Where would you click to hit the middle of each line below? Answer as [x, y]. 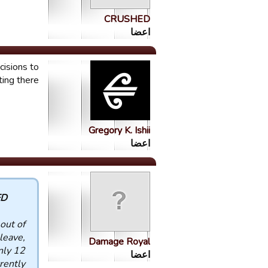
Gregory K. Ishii [119, 130]
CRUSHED [127, 19]
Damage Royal [119, 242]
